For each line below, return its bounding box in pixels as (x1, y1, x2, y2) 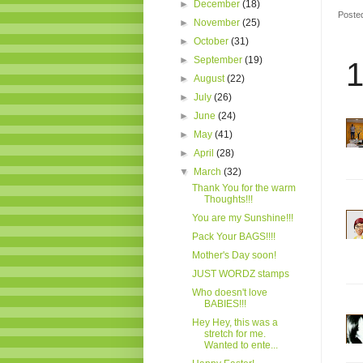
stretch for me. (203, 327, 266, 340)
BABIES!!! (203, 297, 246, 310)
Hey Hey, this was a (191, 316, 278, 328)
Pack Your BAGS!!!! (191, 230, 275, 242)
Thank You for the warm (191, 181, 296, 194)
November (194, 16, 243, 28)
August (194, 72, 228, 84)
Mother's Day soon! (191, 249, 276, 261)
